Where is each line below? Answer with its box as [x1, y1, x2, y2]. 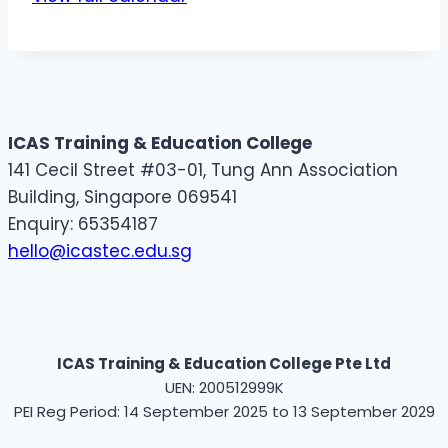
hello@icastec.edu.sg [8, 239, 192, 264]
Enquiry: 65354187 [8, 212, 158, 237]
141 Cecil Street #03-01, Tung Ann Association [8, 158, 398, 183]
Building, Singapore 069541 [8, 185, 237, 210]
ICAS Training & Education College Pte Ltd [57, 353, 391, 375]
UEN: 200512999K [164, 377, 284, 399]
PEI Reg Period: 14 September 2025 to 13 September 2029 [13, 401, 435, 423]
